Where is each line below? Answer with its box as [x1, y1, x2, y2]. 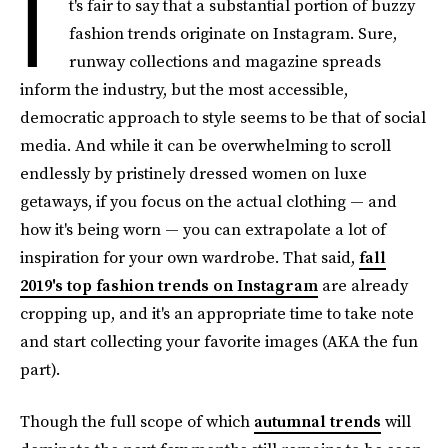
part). [20, 358, 60, 380]
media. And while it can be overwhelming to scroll [20, 134, 391, 156]
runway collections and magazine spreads [69, 50, 381, 72]
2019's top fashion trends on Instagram [20, 274, 318, 296]
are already [318, 274, 408, 296]
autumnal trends [254, 410, 381, 432]
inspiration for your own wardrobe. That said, [20, 246, 359, 268]
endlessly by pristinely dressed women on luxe [20, 162, 367, 184]
